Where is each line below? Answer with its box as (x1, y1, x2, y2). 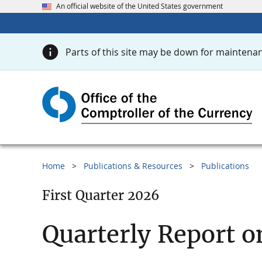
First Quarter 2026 (42, 187, 160, 204)
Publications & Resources (84, 160, 182, 172)
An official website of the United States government (56, 1, 223, 11)
